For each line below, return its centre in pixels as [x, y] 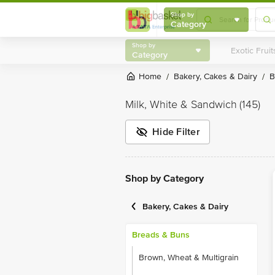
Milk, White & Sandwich [181, 104]
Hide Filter [176, 132]
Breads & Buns [161, 235]
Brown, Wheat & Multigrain [189, 257]
